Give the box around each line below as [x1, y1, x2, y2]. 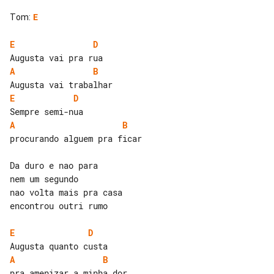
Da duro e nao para [10, 159, 98, 171]
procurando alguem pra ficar [10, 132, 142, 144]
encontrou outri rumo [10, 199, 108, 212]
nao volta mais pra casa [10, 186, 122, 198]
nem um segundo [10, 172, 78, 185]
